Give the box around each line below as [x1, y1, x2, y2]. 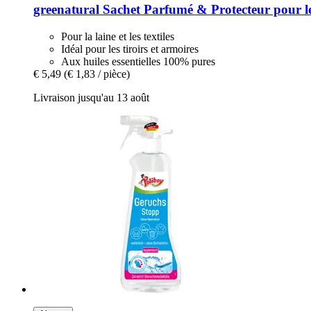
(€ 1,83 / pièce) [64, 68, 130, 80]
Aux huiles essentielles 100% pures [61, 56, 215, 67]
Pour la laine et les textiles [61, 31, 174, 42]
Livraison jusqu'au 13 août [33, 92, 149, 103]
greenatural [33, 2, 99, 17]
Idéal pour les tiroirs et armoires [61, 43, 199, 55]
